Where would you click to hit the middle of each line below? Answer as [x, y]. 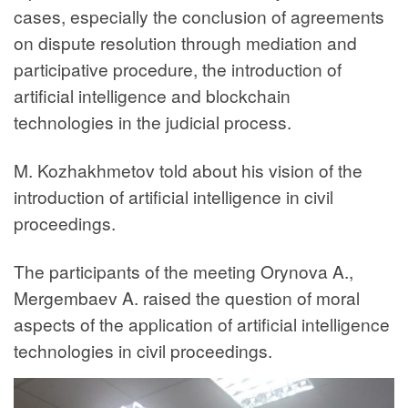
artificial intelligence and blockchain [152, 96]
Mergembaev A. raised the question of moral [187, 298]
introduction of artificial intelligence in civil [173, 197]
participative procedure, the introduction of [178, 69]
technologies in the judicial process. [153, 122]
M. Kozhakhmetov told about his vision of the [188, 170]
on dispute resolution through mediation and [185, 43]
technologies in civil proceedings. [143, 351]
